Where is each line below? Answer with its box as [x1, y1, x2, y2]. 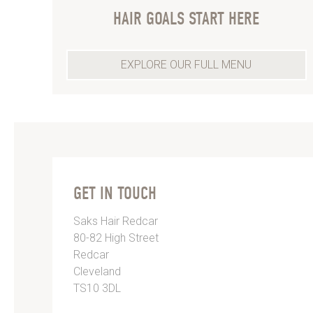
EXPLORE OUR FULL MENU [121, 57, 252, 71]
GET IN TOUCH [73, 182, 156, 204]
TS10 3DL [73, 281, 121, 295]
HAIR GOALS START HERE [113, 8, 259, 29]
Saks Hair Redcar [73, 214, 158, 228]
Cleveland [73, 264, 121, 278]
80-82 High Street [73, 231, 159, 245]
